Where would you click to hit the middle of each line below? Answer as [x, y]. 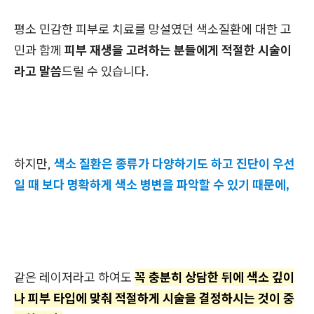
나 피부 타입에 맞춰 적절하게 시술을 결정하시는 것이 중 [154, 299]
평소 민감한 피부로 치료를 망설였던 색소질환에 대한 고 [153, 29]
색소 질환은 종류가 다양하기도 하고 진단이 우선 [175, 164]
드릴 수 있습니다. [105, 71]
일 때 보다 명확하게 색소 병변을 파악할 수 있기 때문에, [152, 185]
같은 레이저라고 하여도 [74, 278]
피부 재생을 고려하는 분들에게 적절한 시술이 [178, 50]
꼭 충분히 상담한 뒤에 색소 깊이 [214, 278]
